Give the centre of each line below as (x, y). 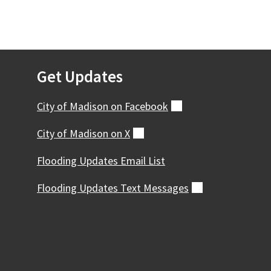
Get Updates (80, 76)
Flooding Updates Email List (101, 161)
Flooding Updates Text (90, 188)
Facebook (146, 106)
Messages (166, 188)
